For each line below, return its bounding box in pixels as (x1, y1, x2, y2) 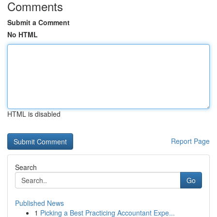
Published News (15, 198, 64, 208)
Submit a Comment (7, 17, 70, 27)
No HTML (7, 30, 38, 39)
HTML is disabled (7, 109, 61, 119)
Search (15, 162, 37, 172)
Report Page (171, 136, 210, 146)
